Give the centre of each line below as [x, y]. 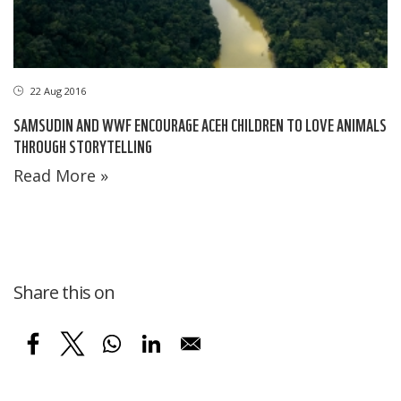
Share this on [64, 293]
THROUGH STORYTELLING [83, 146]
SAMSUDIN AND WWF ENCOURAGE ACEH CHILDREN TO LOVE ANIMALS [200, 124]
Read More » [61, 176]
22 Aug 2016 [57, 91]
